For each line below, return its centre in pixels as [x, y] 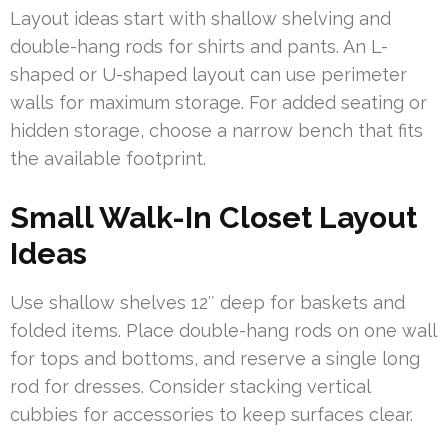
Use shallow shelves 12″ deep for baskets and [207, 302]
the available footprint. [108, 158]
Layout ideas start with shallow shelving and [200, 18]
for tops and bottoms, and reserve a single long [215, 358]
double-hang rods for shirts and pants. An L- [199, 46]
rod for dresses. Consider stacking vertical [190, 386]
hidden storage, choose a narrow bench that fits [216, 130]
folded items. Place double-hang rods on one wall [223, 330]
